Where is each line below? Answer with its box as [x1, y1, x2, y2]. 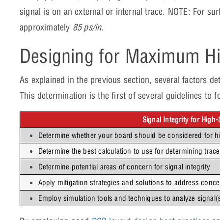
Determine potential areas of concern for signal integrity [38, 162, 211, 171]
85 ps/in [72, 21, 102, 33]
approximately [20, 21, 73, 33]
